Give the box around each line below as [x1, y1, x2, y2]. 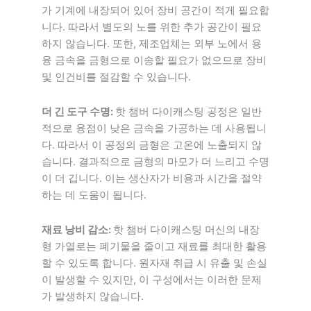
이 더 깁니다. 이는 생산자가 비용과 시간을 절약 [42, 171, 262, 185]
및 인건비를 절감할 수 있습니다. [42, 71, 191, 84]
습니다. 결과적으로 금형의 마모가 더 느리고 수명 [42, 155, 269, 168]
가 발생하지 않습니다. [42, 289, 144, 303]
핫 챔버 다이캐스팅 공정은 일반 [115, 105, 262, 118]
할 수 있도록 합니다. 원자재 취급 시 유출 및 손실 [42, 256, 267, 269]
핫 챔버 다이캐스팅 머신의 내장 [113, 223, 260, 236]
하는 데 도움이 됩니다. [42, 188, 146, 201]
